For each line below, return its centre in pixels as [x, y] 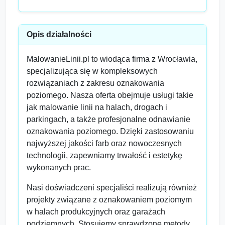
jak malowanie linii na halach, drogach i [97, 107]
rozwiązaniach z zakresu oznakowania [95, 83]
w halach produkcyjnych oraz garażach [96, 212]
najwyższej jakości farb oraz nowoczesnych [104, 143]
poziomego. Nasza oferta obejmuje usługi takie [110, 95]
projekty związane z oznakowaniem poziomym [109, 200]
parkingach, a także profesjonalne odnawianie [108, 119]
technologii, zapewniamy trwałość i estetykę [104, 155]
